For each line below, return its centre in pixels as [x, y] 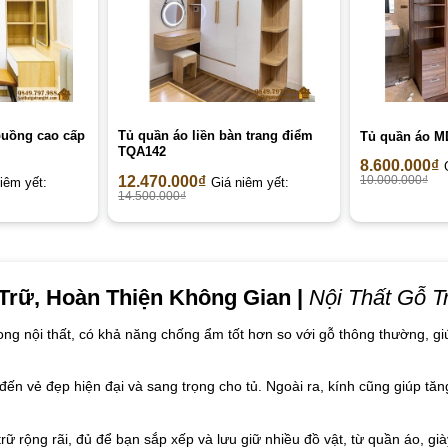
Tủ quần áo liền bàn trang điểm [215, 136]
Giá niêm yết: [250, 182]
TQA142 [142, 152]
